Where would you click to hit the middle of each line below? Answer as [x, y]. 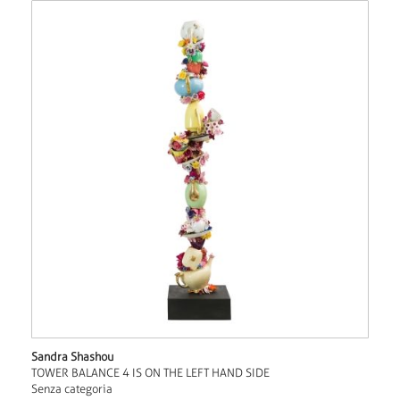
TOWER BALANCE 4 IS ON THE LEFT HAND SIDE [150, 372]
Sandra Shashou [72, 356]
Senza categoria [71, 388]
